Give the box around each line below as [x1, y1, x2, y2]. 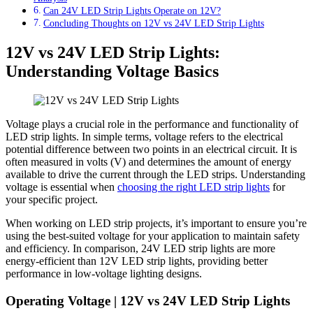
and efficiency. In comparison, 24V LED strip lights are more [6, 242, 275, 255]
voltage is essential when [6, 181, 117, 194]
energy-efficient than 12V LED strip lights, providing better [6, 255, 268, 268]
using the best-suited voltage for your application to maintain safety [6, 230, 300, 242]
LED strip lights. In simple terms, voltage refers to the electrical [6, 131, 283, 143]
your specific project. [6, 194, 98, 206]
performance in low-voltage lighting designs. [6, 268, 202, 280]
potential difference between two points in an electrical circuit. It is [6, 143, 297, 156]
